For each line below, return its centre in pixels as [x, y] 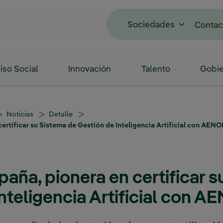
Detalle [61, 114]
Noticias [21, 114]
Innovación [90, 69]
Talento [156, 69]
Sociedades [151, 25]
